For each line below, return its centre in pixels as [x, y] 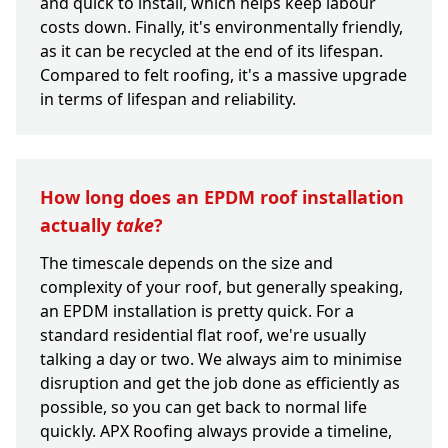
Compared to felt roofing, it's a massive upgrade [223, 75]
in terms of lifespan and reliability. [168, 99]
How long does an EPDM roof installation [222, 197]
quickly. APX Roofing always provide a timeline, [216, 431]
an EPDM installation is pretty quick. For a [197, 311]
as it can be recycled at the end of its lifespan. [211, 51]
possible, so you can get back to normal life [203, 407]
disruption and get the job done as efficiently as [220, 383]
